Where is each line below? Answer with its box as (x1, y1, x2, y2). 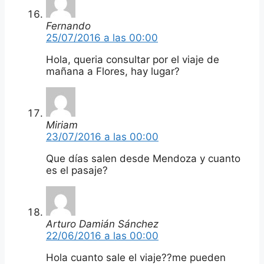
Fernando (46, 19, 91, 32)
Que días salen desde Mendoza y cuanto (46, 152, 240, 164)
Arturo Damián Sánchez (46, 217, 159, 230)
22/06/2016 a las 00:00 (46, 229, 159, 242)
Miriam (46, 118, 78, 131)
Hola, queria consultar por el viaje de (46, 53, 219, 65)
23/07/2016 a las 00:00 (46, 130, 159, 143)
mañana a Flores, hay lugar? (46, 65, 180, 77)
